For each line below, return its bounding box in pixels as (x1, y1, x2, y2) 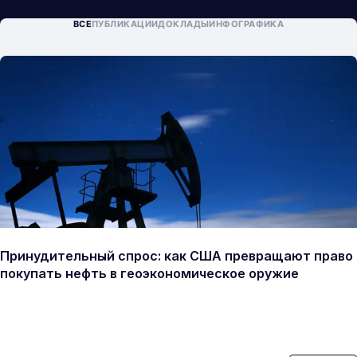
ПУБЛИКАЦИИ (91, 18, 159, 29)
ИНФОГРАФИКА (209, 18, 284, 29)
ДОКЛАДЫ (158, 18, 210, 29)
